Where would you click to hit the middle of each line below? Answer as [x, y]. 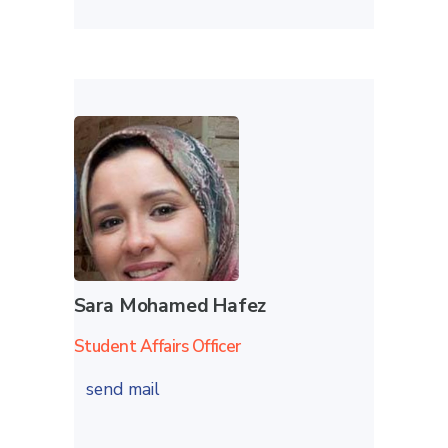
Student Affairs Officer [157, 347]
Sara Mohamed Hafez [170, 306]
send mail [125, 389]
